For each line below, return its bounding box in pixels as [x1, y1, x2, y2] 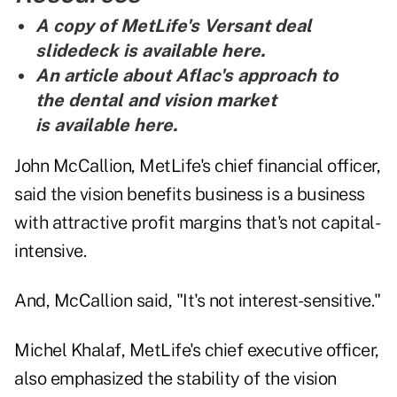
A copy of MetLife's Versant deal [35, 15, 312, 37]
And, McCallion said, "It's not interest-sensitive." [14, 290, 381, 312]
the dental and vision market [35, 90, 276, 112]
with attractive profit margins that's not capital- [14, 212, 380, 234]
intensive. [14, 240, 86, 262]
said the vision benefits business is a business [14, 183, 365, 206]
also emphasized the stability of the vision [14, 368, 337, 390]
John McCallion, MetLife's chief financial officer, [14, 155, 380, 177]
